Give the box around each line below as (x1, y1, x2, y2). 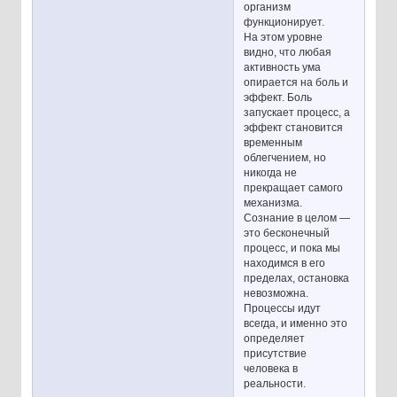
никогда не (244, 167, 298, 180)
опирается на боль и (244, 76, 349, 90)
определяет (244, 332, 306, 346)
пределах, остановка (244, 272, 350, 285)
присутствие (244, 347, 307, 361)
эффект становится (244, 121, 344, 135)
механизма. (244, 197, 303, 210)
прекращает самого (244, 182, 344, 195)
